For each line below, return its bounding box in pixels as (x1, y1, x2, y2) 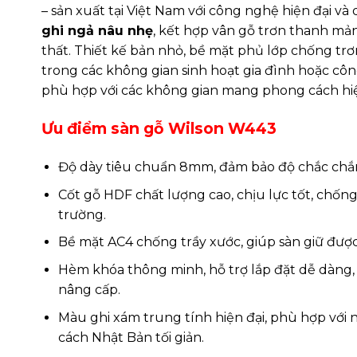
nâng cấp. (57, 282, 120, 298)
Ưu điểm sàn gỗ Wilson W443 (41, 119, 277, 139)
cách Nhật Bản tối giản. (57, 329, 204, 345)
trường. (57, 206, 106, 222)
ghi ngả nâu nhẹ (41, 22, 153, 38)
